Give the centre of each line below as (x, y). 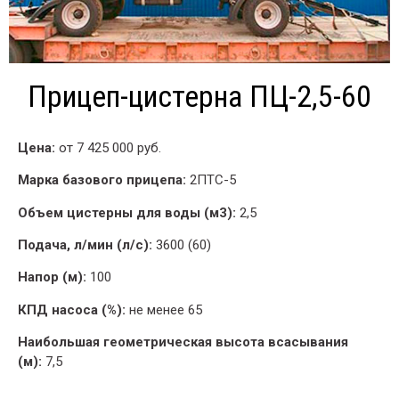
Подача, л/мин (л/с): (85, 245)
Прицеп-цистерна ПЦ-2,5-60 (199, 96)
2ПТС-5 (211, 180)
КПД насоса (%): (72, 309)
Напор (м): (52, 277)
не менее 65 (164, 309)
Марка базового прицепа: (102, 180)
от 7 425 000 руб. (108, 147)
